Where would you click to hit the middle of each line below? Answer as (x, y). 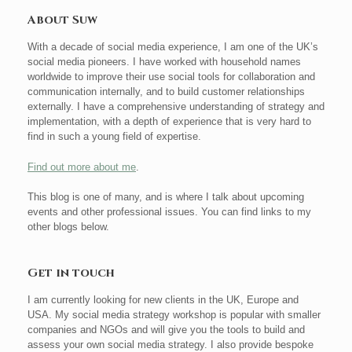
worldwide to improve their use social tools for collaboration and (171, 77)
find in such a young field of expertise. (114, 136)
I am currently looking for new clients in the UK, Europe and (163, 300)
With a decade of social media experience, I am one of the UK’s (173, 47)
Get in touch (71, 273)
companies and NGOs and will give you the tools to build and (166, 330)
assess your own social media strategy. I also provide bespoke (170, 345)
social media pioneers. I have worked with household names (164, 62)
